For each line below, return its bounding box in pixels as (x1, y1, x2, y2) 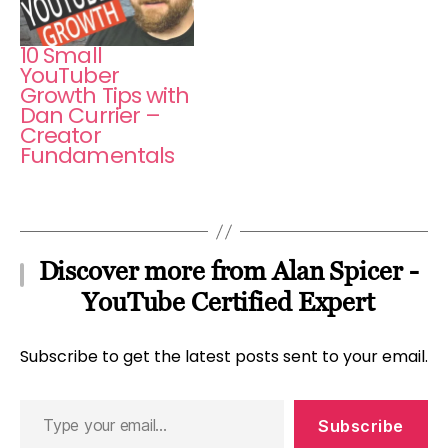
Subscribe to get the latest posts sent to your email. (20, 345, 428, 369)
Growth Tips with (20, 80, 190, 112)
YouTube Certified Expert (82, 287, 375, 318)
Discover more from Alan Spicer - (38, 256, 419, 287)
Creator (20, 120, 101, 152)
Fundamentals (20, 140, 175, 172)
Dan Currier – (20, 100, 161, 132)
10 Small (20, 40, 102, 72)
